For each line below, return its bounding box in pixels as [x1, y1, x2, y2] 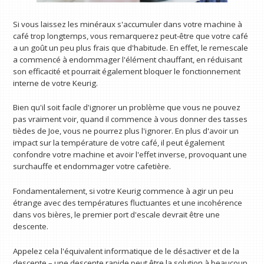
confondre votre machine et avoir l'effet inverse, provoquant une [13, 149, 247, 160]
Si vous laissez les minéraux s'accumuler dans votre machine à [13, 18, 243, 29]
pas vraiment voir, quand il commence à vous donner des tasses [13, 114, 248, 125]
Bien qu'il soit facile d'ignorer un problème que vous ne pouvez [13, 102, 241, 113]
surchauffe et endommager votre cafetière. [13, 161, 171, 172]
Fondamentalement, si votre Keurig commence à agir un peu [13, 185, 234, 196]
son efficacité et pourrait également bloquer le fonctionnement [13, 65, 241, 77]
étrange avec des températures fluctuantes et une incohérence [13, 197, 243, 208]
